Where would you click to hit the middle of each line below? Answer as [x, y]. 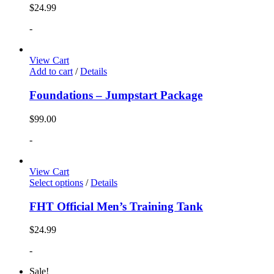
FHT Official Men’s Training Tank [116, 206]
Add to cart [51, 72]
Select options [56, 182]
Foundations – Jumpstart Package [116, 95]
